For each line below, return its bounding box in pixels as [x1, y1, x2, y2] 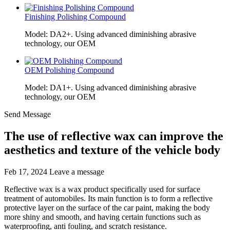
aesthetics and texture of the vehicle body [4, 143, 220, 157]
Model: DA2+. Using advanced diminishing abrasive [25, 30, 196, 39]
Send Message [4, 110, 51, 119]
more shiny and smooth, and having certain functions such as [4, 212, 201, 221]
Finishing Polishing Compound [25, 12, 126, 21]
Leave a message [49, 167, 104, 176]
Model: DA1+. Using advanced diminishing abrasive [25, 83, 196, 92]
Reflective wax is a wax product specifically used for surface [4, 184, 200, 194]
